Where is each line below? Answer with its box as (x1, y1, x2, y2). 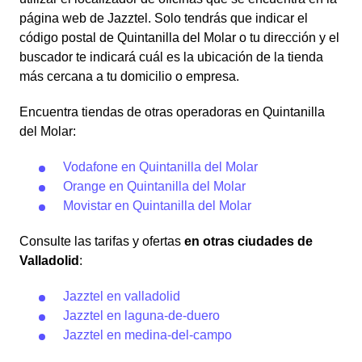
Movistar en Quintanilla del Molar (63, 199, 251, 213)
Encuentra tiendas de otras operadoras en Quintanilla (19, 105, 325, 119)
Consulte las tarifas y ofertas (19, 234, 184, 248)
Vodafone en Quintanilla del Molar (63, 160, 258, 174)
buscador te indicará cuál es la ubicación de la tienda (19, 50, 323, 64)
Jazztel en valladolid (63, 289, 180, 303)
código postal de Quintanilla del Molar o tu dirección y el (19, 31, 339, 44)
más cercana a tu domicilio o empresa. (19, 69, 239, 83)
